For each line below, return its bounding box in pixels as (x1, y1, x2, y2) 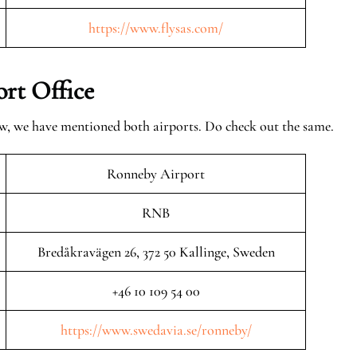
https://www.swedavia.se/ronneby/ (60, 321, 252, 339)
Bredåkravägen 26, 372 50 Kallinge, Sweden (37, 243, 275, 261)
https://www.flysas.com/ (88, 19, 223, 37)
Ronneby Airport (107, 165, 205, 182)
